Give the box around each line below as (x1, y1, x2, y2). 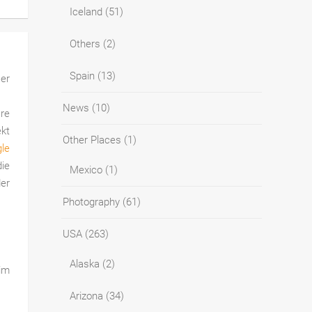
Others (70, 37, 100, 50)
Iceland (70, 5, 102, 18)
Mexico (70, 163, 102, 176)
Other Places (63, 133, 121, 146)
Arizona (70, 289, 103, 302)
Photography (63, 195, 120, 208)
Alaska (70, 257, 100, 270)
